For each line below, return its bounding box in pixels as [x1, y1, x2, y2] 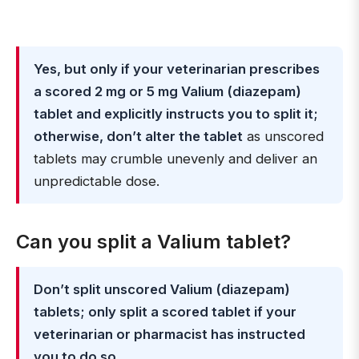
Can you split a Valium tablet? [16, 230, 291, 253]
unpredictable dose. [34, 173, 159, 189]
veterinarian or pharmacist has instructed [34, 326, 305, 342]
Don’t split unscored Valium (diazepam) [34, 281, 290, 297]
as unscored [243, 128, 324, 144]
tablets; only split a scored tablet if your [34, 304, 296, 320]
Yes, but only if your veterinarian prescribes [34, 61, 320, 77]
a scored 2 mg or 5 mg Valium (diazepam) [34, 83, 301, 99]
